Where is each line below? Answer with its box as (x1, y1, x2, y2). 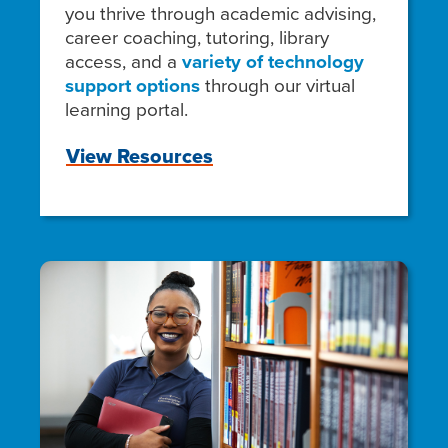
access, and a (65, 47, 182, 75)
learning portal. (65, 95, 188, 123)
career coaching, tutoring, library (65, 23, 329, 51)
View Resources (66, 141, 213, 172)
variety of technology (182, 47, 364, 76)
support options (65, 71, 200, 100)
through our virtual (200, 71, 355, 99)
